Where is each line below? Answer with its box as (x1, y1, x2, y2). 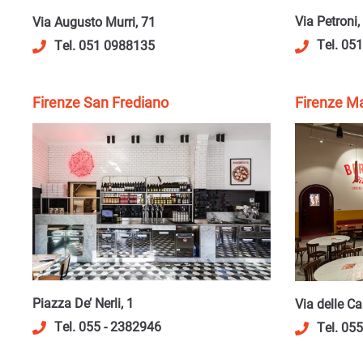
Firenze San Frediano (32, 92, 169, 112)
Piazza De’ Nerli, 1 (32, 294, 134, 312)
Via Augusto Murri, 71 (32, 12, 156, 30)
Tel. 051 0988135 (54, 36, 155, 53)
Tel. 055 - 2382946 (54, 318, 161, 335)
